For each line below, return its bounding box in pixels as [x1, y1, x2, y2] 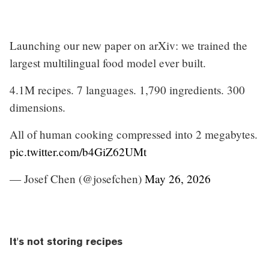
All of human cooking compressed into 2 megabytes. [10, 126, 258, 142]
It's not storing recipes [10, 235, 122, 247]
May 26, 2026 [145, 171, 211, 186]
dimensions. [10, 99, 65, 115]
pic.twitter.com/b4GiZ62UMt [10, 144, 147, 159]
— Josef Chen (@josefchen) [10, 171, 145, 186]
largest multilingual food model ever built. [10, 55, 206, 70]
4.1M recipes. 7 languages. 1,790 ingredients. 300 [10, 82, 245, 97]
